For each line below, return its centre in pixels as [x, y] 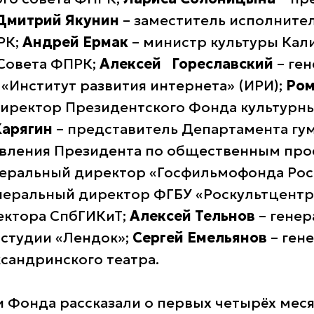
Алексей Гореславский [186, 64]
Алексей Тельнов [192, 216]
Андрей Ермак [75, 42]
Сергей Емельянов [200, 238]
